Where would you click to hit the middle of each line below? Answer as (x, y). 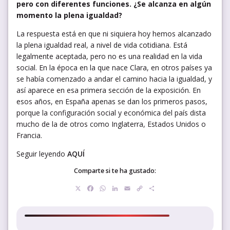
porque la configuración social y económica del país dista (111, 112)
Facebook (113, 188)
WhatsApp (128, 188)
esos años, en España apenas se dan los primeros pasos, (112, 101)
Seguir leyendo (42, 154)
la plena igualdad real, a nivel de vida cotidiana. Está (102, 45)
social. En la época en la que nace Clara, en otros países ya (114, 67)
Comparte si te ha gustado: (115, 171)
